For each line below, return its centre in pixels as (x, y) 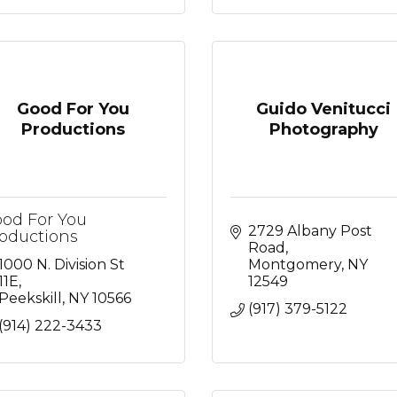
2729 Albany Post (310, 231)
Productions (74, 129)
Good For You (74, 109)
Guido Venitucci (324, 109)
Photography (323, 129)
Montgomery (295, 265)
